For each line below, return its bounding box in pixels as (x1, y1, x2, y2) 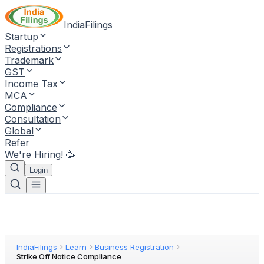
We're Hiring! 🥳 (5, 148, 75, 160)
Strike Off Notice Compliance (16, 252, 121, 261)
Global (5, 125, 34, 137)
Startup (5, 31, 38, 42)
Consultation (5, 113, 61, 125)
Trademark (5, 54, 54, 66)
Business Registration (95, 242, 174, 252)
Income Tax (5, 78, 58, 90)
